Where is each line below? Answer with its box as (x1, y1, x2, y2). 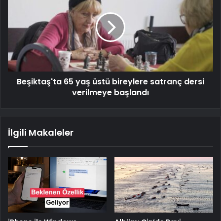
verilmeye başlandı (72, 87, 149, 99)
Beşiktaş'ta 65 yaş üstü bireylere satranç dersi (17, 76, 204, 88)
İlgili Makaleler (8, 126, 74, 139)
